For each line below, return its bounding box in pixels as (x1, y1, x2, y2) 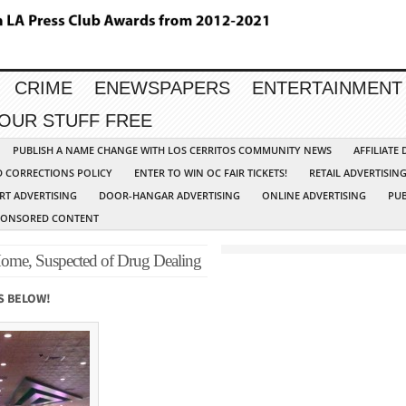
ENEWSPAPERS (94, 78, 230, 99)
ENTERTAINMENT (252, 78, 402, 99)
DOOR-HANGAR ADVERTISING (99, 188, 240, 203)
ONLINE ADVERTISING (262, 188, 366, 203)
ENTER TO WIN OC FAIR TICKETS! (134, 166, 287, 180)
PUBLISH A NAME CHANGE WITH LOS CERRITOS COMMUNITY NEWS (13, 143, 332, 158)
